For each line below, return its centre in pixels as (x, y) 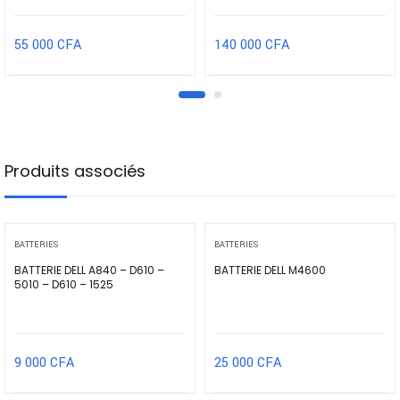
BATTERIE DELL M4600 (270, 271)
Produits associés (75, 171)
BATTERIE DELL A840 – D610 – (89, 271)
